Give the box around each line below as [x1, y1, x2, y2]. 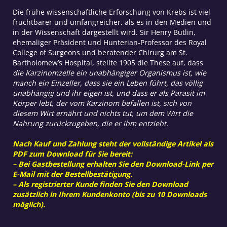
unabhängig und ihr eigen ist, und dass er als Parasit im [12, 88, 205, 98]
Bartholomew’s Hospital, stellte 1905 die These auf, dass [12, 57, 203, 67]
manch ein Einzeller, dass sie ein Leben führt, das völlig [12, 78, 203, 88]
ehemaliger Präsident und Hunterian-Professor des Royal [12, 37, 207, 47]
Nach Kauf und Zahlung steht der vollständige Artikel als [12, 138, 213, 148]
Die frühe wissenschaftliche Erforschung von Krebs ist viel [12, 7, 210, 17]
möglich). [12, 199, 45, 209]
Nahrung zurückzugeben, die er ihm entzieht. [12, 118, 168, 128]
